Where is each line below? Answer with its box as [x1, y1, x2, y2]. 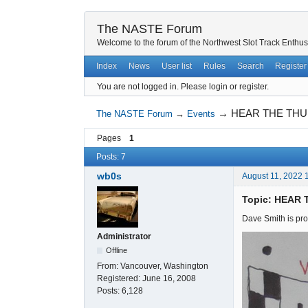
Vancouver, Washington [120, 261, 208, 272]
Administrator [97, 232, 151, 242]
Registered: [97, 274, 142, 284]
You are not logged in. [97, 81, 179, 91]
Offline [106, 246, 128, 255]
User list [161, 61, 192, 71]
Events [187, 109, 216, 120]
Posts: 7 [96, 152, 126, 162]
